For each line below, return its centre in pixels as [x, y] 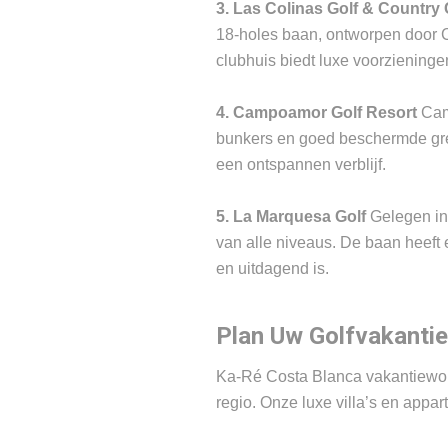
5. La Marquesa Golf [290, 216]
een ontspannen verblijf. [300, 164]
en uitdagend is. [272, 268]
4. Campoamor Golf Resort [316, 112]
